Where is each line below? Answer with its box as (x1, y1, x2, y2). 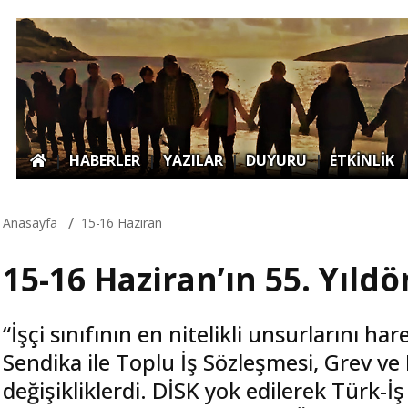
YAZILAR (163, 149, 223, 170)
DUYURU (246, 149, 307, 170)
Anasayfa (3, 213, 57, 231)
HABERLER (69, 149, 140, 170)
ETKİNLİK (330, 149, 394, 170)
